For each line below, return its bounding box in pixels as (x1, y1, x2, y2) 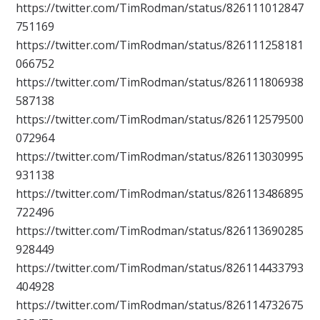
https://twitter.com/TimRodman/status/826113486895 (16, 186, 304, 202)
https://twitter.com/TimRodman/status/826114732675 (16, 297, 304, 314)
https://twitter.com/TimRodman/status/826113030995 (16, 149, 304, 165)
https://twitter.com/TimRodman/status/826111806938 (16, 74, 304, 91)
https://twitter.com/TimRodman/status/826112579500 (16, 111, 304, 128)
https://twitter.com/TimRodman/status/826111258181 (16, 37, 304, 54)
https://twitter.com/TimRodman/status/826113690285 (16, 223, 304, 239)
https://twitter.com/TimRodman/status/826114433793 (16, 260, 304, 276)
